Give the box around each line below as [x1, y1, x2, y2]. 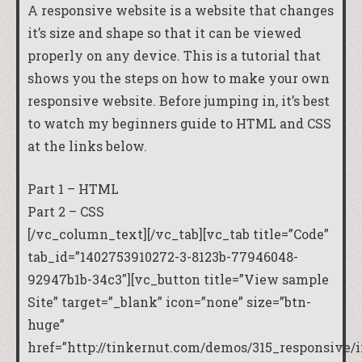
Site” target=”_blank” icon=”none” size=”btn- [27, 293, 311, 311]
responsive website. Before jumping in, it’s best [27, 91, 330, 109]
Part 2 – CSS [27, 203, 104, 221]
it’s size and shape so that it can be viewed [27, 23, 301, 41]
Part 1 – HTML [27, 180, 119, 198]
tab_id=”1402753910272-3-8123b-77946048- [27, 248, 298, 266]
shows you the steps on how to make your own [27, 69, 330, 86]
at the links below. [27, 137, 147, 154]
